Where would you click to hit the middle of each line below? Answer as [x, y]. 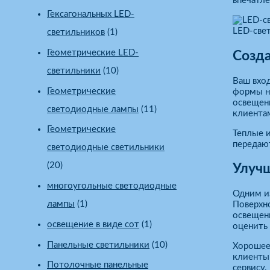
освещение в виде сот [93, 224]
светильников [76, 33]
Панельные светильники [98, 245]
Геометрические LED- [93, 52]
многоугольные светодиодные [112, 186]
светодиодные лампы [93, 109]
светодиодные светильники [106, 148]
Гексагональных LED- [91, 14]
